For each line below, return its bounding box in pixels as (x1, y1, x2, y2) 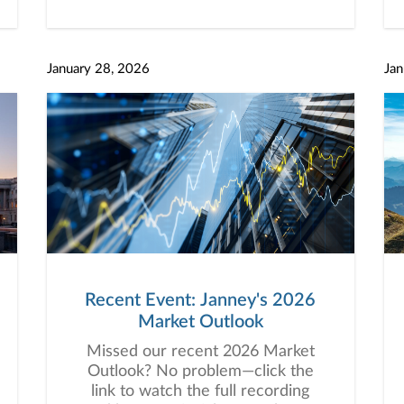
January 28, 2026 (46, 62, 150, 76)
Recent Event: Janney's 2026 (85, 291, 316, 309)
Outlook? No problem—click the (87, 363, 314, 380)
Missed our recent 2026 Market (86, 344, 315, 360)
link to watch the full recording (91, 383, 309, 399)
